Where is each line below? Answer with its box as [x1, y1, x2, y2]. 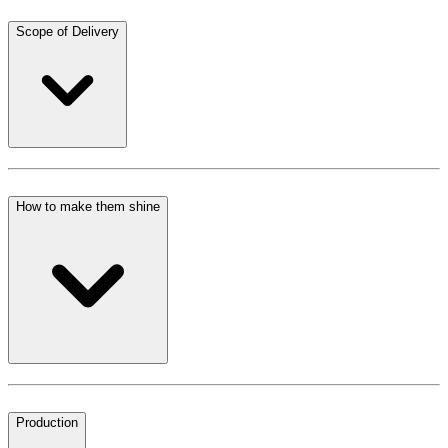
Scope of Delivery [16, 23, 119, 39]
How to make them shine [16, 198, 160, 214]
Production [16, 414, 78, 430]
